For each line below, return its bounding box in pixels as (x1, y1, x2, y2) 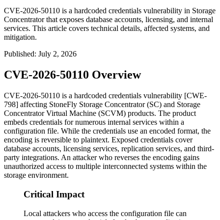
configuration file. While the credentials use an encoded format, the (4, 127, 211, 136)
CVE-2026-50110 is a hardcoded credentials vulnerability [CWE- (4, 91, 207, 100)
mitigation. (4, 33, 37, 42)
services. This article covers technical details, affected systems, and (4, 24, 210, 33)
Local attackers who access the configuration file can (24, 209, 187, 218)
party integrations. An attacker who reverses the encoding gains (4, 153, 199, 162)
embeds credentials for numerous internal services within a (4, 118, 184, 127)
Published (4, 50, 34, 58)
